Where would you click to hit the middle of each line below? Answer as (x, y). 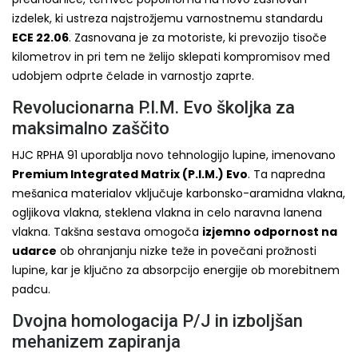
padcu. (31, 289)
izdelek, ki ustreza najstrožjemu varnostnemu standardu (167, 18)
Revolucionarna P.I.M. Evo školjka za (153, 107)
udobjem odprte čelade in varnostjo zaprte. (133, 76)
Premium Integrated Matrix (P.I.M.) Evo (130, 174)
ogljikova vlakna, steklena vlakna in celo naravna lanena (167, 212)
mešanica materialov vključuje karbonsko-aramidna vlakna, (179, 193)
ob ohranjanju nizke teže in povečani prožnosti (187, 251)
